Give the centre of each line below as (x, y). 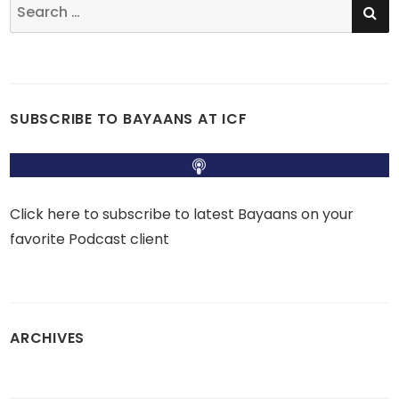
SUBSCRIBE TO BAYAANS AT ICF (129, 119)
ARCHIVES (48, 338)
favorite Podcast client (90, 239)
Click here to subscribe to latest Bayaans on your (182, 214)
